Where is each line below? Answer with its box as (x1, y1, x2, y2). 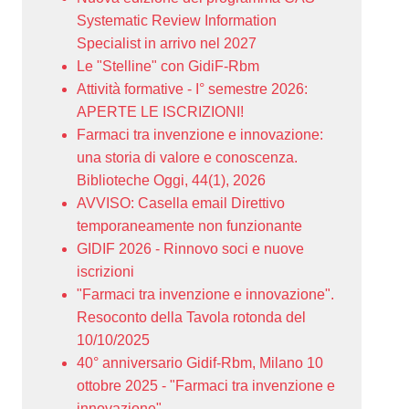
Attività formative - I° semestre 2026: (77, 81, 308, 97)
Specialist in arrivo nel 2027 (77, 36, 257, 51)
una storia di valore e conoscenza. (77, 150, 298, 165)
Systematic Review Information (77, 13, 277, 28)
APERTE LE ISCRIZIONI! (77, 104, 244, 120)
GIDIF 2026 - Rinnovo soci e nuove (77, 241, 304, 257)
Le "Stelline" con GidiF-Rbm (77, 58, 259, 74)
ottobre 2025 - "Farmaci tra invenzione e (77, 378, 335, 393)
